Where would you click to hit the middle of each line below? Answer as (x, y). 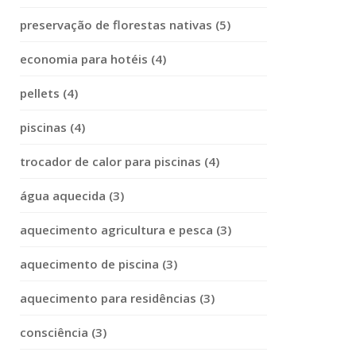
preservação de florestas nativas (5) (125, 25)
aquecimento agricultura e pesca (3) (126, 230)
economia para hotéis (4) (93, 59)
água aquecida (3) (72, 195)
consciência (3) (63, 332)
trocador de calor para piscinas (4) (120, 161)
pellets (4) (49, 93)
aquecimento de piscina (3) (99, 264)
